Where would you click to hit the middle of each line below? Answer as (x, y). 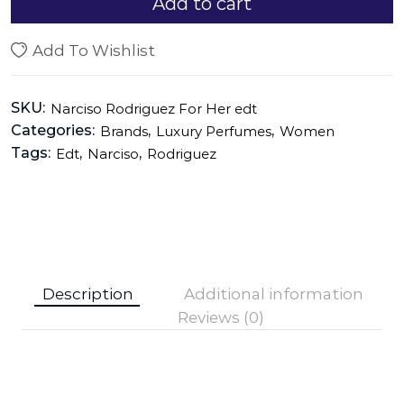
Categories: (53, 131)
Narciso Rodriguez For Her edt (154, 108)
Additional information (274, 294)
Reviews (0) (221, 318)
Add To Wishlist (94, 51)
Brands (124, 131)
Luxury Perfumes (214, 131)
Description (88, 294)
